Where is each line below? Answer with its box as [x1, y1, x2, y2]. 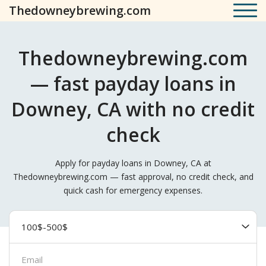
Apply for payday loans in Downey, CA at [55, 157, 211, 169]
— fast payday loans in [30, 71, 236, 96]
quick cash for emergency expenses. [64, 185, 202, 196]
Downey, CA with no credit [11, 96, 255, 122]
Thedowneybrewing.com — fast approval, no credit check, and [12, 171, 254, 182]
